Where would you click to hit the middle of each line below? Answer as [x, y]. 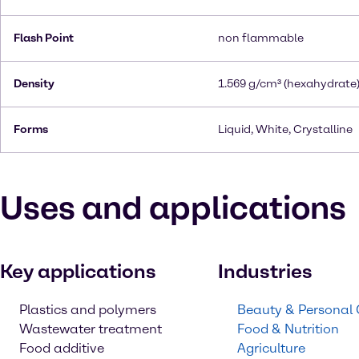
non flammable [261, 38]
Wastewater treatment [91, 329]
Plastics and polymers [88, 310]
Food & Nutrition [288, 329]
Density [34, 84]
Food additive [62, 348]
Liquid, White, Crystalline [285, 129]
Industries [265, 271]
